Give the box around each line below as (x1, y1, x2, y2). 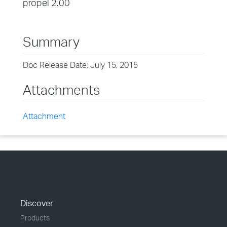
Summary (23, 33, 80, 50)
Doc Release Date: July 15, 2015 (23, 60, 138, 70)
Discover (20, 198, 53, 208)
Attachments (23, 82, 100, 98)
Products (20, 213, 50, 222)
